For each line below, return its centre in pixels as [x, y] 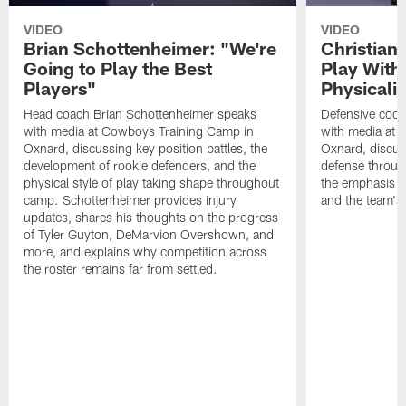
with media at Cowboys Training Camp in [139, 131]
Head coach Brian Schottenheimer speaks [140, 114]
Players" [60, 88]
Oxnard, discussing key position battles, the [146, 149]
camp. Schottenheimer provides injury [130, 200]
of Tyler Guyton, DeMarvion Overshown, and [149, 235]
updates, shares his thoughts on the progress [151, 217]
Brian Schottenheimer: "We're [150, 48]
